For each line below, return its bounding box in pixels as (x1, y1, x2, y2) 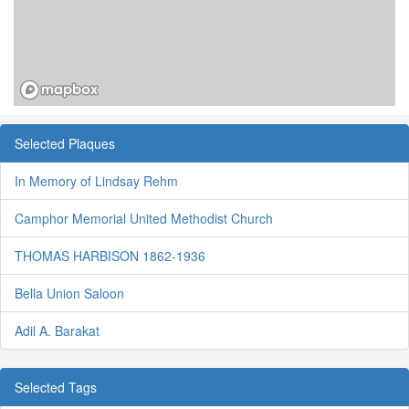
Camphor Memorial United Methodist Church (15, 209, 273, 228)
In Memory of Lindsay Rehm (15, 172, 178, 191)
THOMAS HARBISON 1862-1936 (15, 246, 205, 266)
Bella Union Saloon (15, 284, 124, 303)
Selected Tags (15, 378, 97, 397)
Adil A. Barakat (15, 321, 100, 341)
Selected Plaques (15, 134, 115, 153)
